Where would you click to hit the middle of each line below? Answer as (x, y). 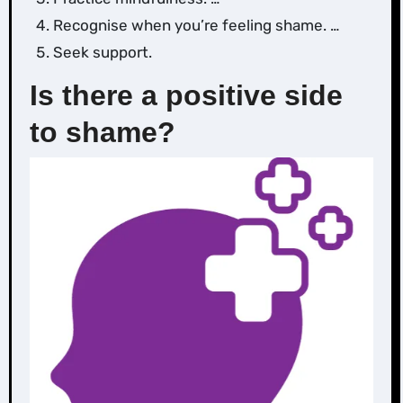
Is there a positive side (186, 96)
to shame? (102, 133)
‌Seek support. (102, 53)
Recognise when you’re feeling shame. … (196, 26)
